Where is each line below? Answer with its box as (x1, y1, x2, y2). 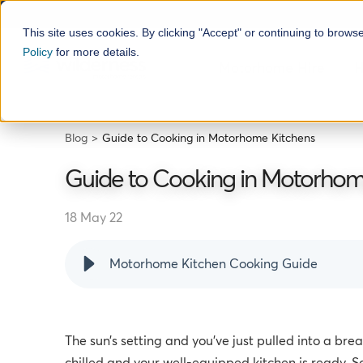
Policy (23, 45, 53, 58)
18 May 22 (65, 211, 123, 225)
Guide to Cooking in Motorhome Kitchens (101, 133, 315, 145)
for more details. (53, 45, 139, 58)
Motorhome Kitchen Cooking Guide (109, 258, 318, 271)
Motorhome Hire (219, 62, 325, 77)
